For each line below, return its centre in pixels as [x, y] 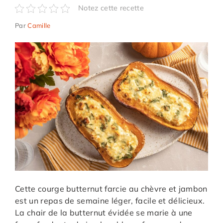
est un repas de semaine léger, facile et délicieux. [110, 201]
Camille [39, 25]
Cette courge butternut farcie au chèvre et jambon [111, 189]
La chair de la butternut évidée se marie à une [104, 213]
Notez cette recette [111, 8]
